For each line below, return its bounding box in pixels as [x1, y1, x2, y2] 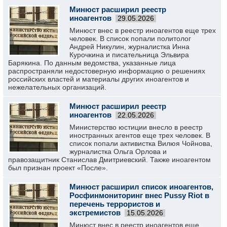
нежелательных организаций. [8, 83, 106, 91]
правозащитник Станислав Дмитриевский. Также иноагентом [8, 156, 211, 164]
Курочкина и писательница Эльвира [69, 51, 189, 59]
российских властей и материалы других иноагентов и [8, 75, 189, 83]
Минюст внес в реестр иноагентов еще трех [69, 26, 216, 34]
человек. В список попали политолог [69, 34, 191, 43]
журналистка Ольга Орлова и [69, 147, 167, 156]
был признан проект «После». [8, 164, 108, 172]
